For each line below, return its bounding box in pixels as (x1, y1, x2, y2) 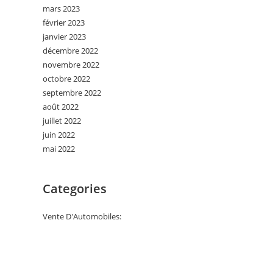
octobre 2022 (43, 73, 90, 84)
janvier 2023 (43, 31, 86, 42)
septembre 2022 (43, 87, 101, 98)
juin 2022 (43, 129, 75, 140)
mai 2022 (43, 143, 75, 154)
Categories (43, 180, 107, 197)
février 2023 (43, 17, 85, 28)
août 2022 (43, 101, 79, 112)
